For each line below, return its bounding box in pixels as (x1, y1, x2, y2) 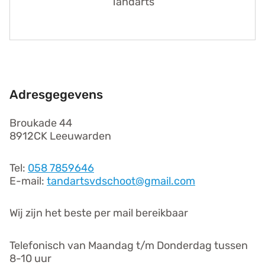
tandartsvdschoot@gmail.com (47, 174, 195, 188)
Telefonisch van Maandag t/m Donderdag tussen (9, 238, 248, 252)
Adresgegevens (9, 86, 103, 102)
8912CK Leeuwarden (9, 129, 111, 143)
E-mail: (9, 174, 47, 188)
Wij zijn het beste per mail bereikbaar (9, 206, 188, 220)
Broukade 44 (9, 116, 72, 130)
